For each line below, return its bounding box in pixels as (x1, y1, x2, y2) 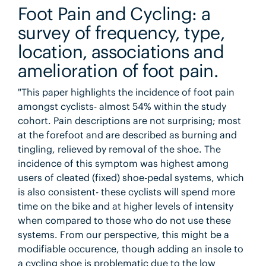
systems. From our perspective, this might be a (17, 228, 229, 240)
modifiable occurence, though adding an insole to (17, 242, 243, 255)
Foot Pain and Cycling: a (17, 2, 211, 25)
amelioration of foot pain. (17, 59, 218, 82)
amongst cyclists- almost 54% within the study (17, 100, 226, 112)
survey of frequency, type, (17, 21, 225, 44)
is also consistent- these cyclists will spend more (17, 185, 235, 198)
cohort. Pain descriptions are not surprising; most (17, 114, 241, 126)
